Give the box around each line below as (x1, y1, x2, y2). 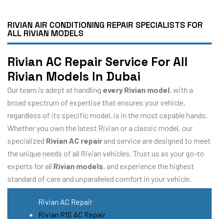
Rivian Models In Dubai (7, 68, 140, 84)
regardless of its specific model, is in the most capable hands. (7, 110, 208, 120)
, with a (170, 85, 193, 94)
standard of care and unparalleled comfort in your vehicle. (7, 174, 192, 183)
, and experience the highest (103, 161, 194, 171)
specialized (7, 135, 46, 145)
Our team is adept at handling (7, 85, 103, 94)
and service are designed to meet (102, 135, 211, 145)
